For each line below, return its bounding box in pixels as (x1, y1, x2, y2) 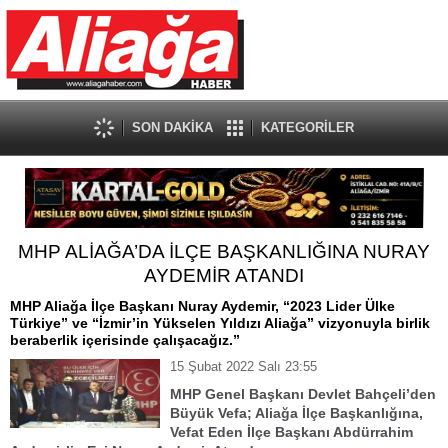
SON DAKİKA (132, 120, 213, 135)
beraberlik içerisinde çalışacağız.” (10, 332, 240, 348)
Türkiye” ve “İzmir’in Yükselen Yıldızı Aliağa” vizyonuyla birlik (10, 315, 430, 331)
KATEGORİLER (261, 120, 354, 135)
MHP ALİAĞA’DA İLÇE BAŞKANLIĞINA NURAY (18, 241, 430, 262)
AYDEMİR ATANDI (144, 265, 304, 286)
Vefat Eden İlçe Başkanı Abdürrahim (170, 424, 413, 440)
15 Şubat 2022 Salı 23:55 (170, 359, 317, 374)
